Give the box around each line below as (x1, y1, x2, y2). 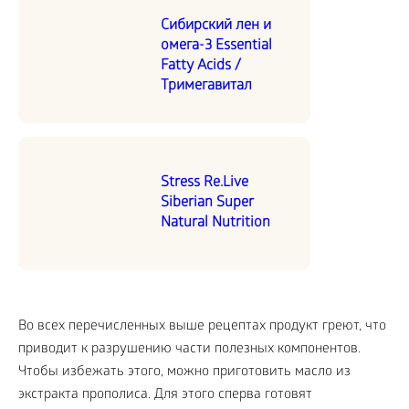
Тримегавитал (161, 77, 252, 95)
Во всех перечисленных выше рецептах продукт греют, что (18, 318, 386, 335)
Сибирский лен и (161, 16, 271, 35)
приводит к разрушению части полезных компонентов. (18, 341, 361, 358)
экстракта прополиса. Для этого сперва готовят (18, 386, 312, 404)
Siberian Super (161, 194, 254, 212)
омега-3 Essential (161, 37, 272, 55)
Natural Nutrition (161, 214, 270, 232)
